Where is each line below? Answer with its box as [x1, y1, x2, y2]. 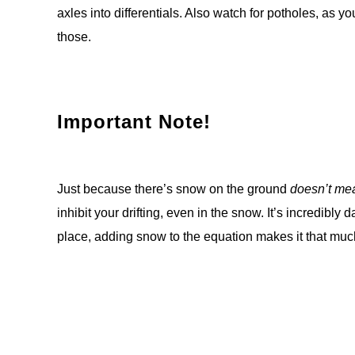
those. [57, 30, 91, 44]
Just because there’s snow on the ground [57, 182, 290, 197]
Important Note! [57, 111, 211, 133]
